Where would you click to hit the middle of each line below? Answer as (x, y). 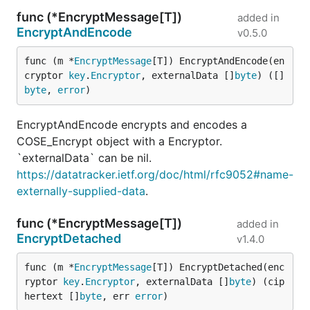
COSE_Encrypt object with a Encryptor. (119, 141)
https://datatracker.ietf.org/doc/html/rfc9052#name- (155, 174)
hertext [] (52, 296)
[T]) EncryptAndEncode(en (218, 61)
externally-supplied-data (81, 191)
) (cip (268, 282)
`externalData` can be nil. (84, 158)
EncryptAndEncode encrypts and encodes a (132, 125)
